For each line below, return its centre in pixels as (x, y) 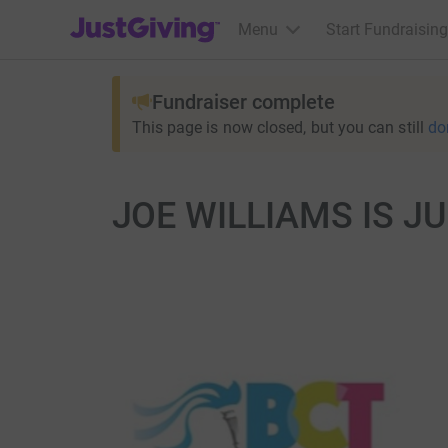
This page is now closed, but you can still (277, 127)
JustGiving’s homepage (151, 16)
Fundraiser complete (243, 102)
